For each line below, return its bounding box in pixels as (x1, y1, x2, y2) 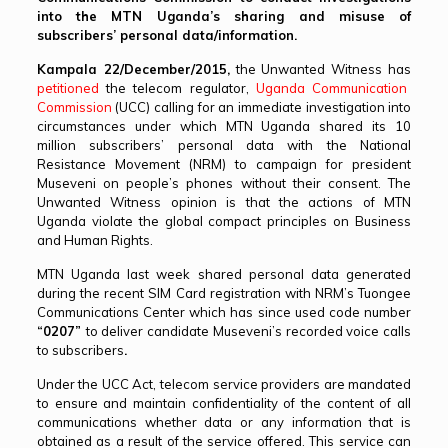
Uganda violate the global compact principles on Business (36, 213, 412, 229)
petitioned (36, 80, 99, 96)
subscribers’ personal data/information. (36, 27, 297, 43)
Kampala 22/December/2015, (36, 61, 230, 77)
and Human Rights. (36, 232, 153, 248)
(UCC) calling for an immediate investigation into (111, 99, 412, 115)
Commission (36, 99, 112, 115)
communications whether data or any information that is (36, 414, 412, 430)
